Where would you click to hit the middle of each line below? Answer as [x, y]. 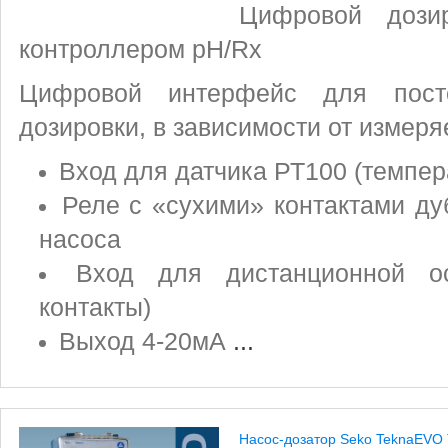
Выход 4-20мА [146, 341]
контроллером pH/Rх [140, 49]
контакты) [95, 307]
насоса [80, 239]
